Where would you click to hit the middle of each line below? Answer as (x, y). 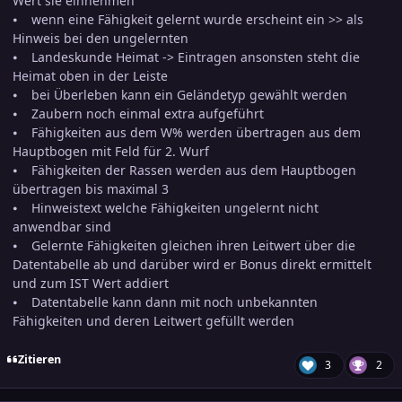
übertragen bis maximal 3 (91, 189)
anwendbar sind (62, 227)
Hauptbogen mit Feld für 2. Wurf (111, 152)
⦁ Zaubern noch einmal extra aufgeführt (138, 114)
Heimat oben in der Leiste (90, 76)
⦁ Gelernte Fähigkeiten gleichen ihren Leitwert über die (184, 246)
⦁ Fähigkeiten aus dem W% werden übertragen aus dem (187, 133)
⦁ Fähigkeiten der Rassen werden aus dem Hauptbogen (184, 170)
